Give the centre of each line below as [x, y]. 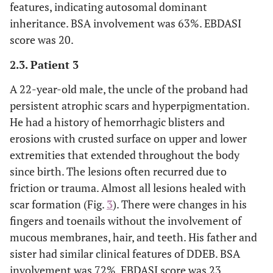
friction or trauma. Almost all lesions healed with [128, 187]
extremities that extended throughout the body [125, 154]
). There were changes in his [180, 204]
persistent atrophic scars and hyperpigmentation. [129, 105]
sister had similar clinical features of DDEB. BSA [125, 253]
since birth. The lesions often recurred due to [118, 171]
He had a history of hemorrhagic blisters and [117, 122]
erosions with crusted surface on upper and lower [128, 138]
